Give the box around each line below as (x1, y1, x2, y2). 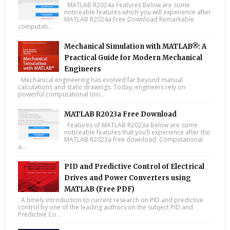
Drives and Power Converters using (64, 174, 191, 183)
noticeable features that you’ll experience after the (64, 128, 210, 137)
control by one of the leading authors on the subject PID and (17, 203, 193, 212)
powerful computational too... (17, 90, 105, 99)
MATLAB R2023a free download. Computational (64, 135, 203, 144)
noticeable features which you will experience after (64, 8, 211, 17)
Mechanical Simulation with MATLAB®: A (64, 42, 206, 51)
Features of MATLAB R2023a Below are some (64, 121, 198, 130)
